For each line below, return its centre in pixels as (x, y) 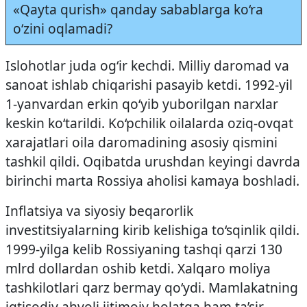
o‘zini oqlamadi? (62, 28)
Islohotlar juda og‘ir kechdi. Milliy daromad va (147, 65)
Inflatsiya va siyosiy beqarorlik (99, 211)
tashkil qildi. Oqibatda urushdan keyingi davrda (153, 161)
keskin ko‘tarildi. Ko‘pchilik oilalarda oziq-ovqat (149, 123)
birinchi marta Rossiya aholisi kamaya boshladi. (152, 181)
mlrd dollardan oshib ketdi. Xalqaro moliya (138, 268)
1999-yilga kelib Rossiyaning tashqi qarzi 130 (144, 249)
